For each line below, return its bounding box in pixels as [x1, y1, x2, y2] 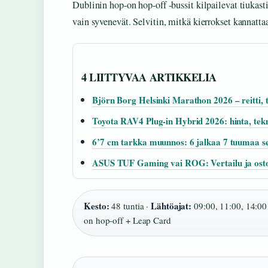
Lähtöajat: [151, 199, 192, 213]
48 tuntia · [109, 200, 151, 212]
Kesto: [84, 199, 109, 213]
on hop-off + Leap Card [84, 214, 171, 227]
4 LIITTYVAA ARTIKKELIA [81, 69, 217, 86]
